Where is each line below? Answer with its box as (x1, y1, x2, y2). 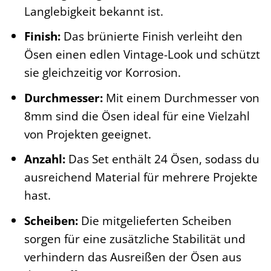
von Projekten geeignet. (24, 125, 151, 142)
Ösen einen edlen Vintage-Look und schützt (24, 46, 260, 63)
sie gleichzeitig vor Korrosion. (24, 64, 181, 81)
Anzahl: (24, 151, 65, 168)
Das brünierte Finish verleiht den (60, 28, 243, 45)
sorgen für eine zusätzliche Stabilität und (24, 230, 246, 247)
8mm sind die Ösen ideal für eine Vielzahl (24, 107, 250, 124)
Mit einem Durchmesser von (102, 89, 260, 106)
